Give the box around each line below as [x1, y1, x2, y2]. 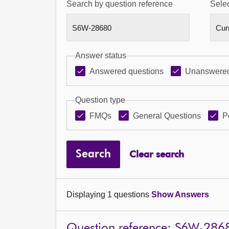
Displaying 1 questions [66, 190, 151, 199]
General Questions [133, 111, 201, 120]
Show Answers [151, 190, 209, 199]
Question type [75, 96, 125, 104]
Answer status [75, 51, 126, 60]
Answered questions [89, 67, 164, 76]
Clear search [129, 150, 184, 159]
